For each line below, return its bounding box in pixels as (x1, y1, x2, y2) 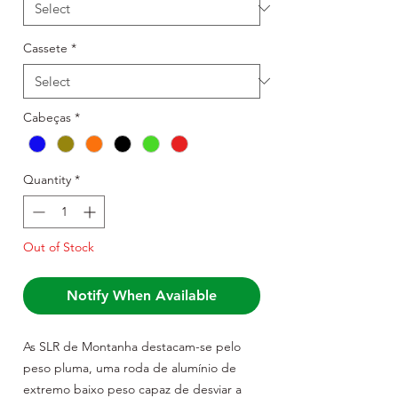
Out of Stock (23, 238, 94, 255)
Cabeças (23, 108, 71, 125)
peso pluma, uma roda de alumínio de (23, 359, 236, 376)
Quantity (23, 171, 71, 187)
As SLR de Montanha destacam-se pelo (23, 338, 241, 354)
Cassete (23, 39, 68, 56)
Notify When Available (67, 286, 217, 304)
